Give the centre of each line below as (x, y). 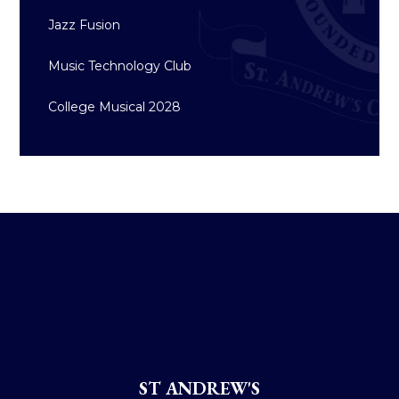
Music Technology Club (120, 66)
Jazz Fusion (85, 25)
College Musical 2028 (115, 107)
